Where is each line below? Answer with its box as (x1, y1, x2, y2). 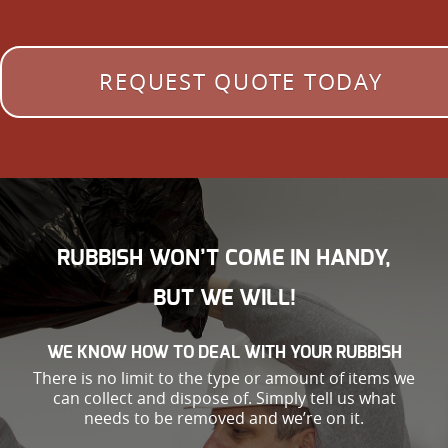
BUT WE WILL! (152, 286, 296, 309)
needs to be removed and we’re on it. (84, 406, 364, 429)
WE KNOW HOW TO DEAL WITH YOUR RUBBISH (46, 343, 402, 361)
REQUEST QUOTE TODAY (99, 66, 383, 96)
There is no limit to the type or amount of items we (33, 366, 415, 389)
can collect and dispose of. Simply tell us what (52, 386, 396, 409)
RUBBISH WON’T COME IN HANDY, (57, 246, 391, 269)
